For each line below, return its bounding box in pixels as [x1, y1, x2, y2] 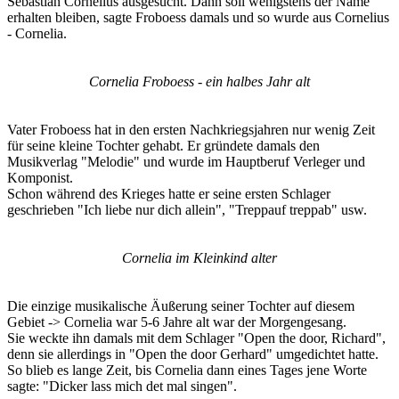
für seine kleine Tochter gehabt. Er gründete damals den [7, 138, 320, 154]
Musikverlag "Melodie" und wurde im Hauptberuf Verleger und [7, 154, 365, 170]
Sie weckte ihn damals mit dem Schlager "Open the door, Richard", [7, 330, 386, 346]
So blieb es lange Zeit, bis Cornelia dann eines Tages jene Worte [7, 362, 367, 379]
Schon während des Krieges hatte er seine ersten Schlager [7, 186, 330, 202]
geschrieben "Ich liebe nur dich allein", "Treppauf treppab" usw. [7, 202, 367, 218]
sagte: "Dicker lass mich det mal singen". [7, 379, 237, 395]
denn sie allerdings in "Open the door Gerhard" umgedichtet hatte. [7, 346, 379, 362]
